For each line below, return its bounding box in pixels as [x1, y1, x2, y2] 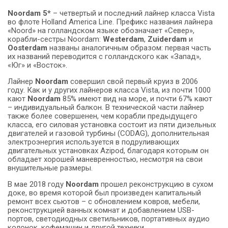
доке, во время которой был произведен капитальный [8, 188, 201, 198]
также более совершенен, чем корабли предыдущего [8, 111, 197, 121]
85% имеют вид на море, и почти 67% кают [61, 94, 212, 104]
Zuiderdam [148, 35, 187, 44]
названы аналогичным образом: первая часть [47, 43, 211, 53]
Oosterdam [8, 43, 47, 53]
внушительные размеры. [8, 163, 93, 173]
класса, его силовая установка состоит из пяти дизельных [8, 120, 216, 130]
